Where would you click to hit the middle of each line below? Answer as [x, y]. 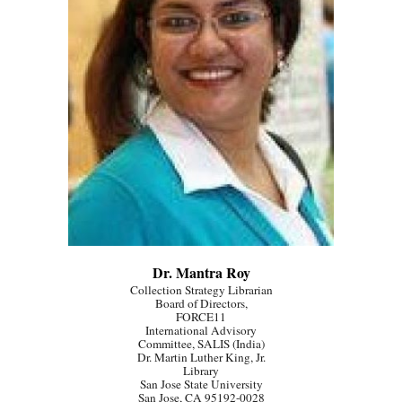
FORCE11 [201, 317]
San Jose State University [201, 385]
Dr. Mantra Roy [201, 273]
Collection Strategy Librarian [201, 290]
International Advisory [201, 331]
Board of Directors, [201, 304]
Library [201, 371]
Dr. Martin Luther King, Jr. [201, 358]
